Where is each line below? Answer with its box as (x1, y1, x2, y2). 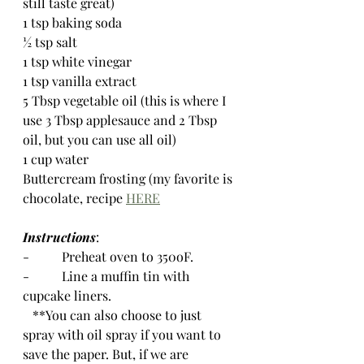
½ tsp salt (23, 33, 77, 50)
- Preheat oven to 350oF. (23, 248, 200, 265)
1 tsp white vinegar (23, 53, 132, 70)
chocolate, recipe (23, 189, 126, 206)
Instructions (23, 228, 96, 245)
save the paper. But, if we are (23, 345, 192, 362)
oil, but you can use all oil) (23, 131, 176, 148)
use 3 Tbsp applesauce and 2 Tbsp (23, 111, 220, 128)
